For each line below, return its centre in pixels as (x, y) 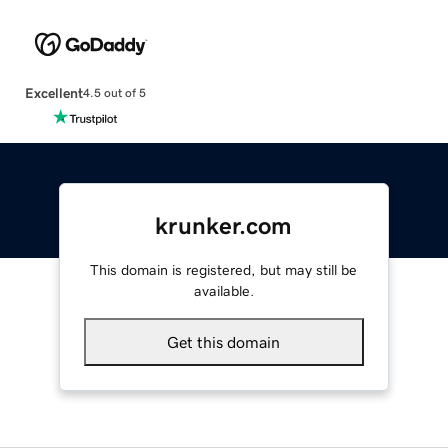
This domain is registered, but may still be (224, 269)
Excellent (53, 92)
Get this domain (224, 341)
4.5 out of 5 (114, 93)
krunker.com (224, 225)
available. (223, 290)
